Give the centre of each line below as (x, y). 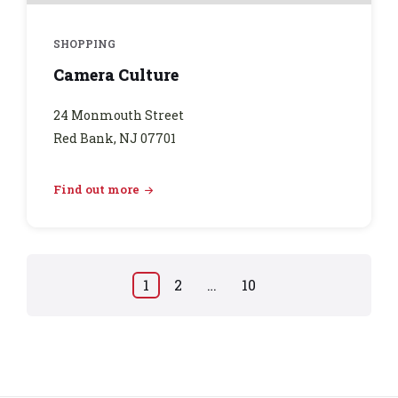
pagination (105, 318)
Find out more (96, 190)
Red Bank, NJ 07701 (115, 139)
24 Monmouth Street (119, 115)
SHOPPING (84, 44)
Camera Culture (116, 75)
